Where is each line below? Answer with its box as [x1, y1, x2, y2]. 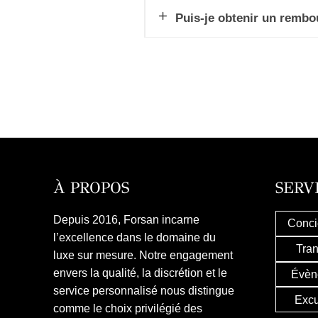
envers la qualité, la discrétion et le [53, 266, 227, 279]
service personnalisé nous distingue [53, 284, 234, 297]
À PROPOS [53, 177, 129, 197]
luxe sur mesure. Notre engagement [53, 248, 233, 261]
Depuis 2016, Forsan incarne [53, 213, 199, 226]
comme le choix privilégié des [53, 302, 202, 314]
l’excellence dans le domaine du [53, 231, 216, 243]
